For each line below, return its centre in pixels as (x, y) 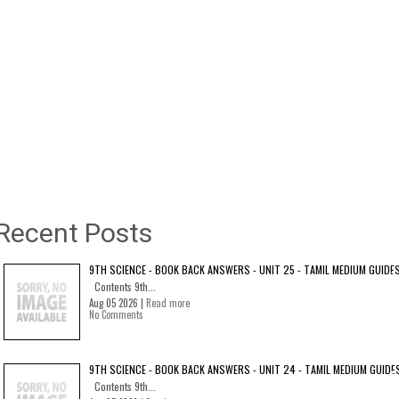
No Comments (116, 314)
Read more (168, 303)
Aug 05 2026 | (118, 303)
